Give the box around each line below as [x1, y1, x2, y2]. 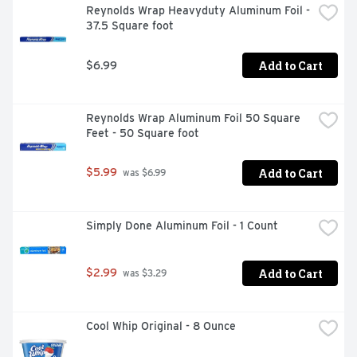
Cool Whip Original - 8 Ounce [86, 320, 236, 333]
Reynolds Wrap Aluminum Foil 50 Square [86, 112, 300, 125]
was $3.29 [120, 268, 167, 280]
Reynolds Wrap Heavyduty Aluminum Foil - [86, 4, 310, 18]
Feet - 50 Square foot [86, 127, 199, 140]
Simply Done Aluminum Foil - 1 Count [86, 219, 278, 233]
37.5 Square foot [86, 19, 174, 33]
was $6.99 [120, 167, 166, 179]
